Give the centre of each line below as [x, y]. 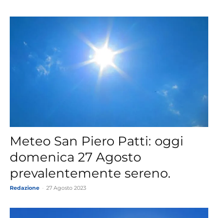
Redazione [25, 188]
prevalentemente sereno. [90, 173]
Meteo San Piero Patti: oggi [97, 141]
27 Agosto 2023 [66, 188]
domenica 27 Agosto [75, 157]
